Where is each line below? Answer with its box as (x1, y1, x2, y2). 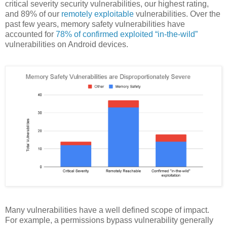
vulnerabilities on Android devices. (5, 40, 128, 49)
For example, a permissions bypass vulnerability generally (5, 215, 213, 224)
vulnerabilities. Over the (134, 9, 220, 18)
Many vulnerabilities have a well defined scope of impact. (5, 205, 209, 214)
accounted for (5, 29, 56, 39)
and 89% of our (5, 9, 61, 18)
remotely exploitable (61, 9, 134, 18)
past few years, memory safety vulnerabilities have (5, 19, 185, 28)
